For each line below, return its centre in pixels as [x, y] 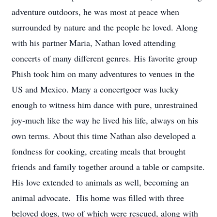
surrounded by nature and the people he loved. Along [105, 27]
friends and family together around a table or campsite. [108, 167]
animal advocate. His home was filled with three [98, 198]
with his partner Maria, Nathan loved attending [94, 43]
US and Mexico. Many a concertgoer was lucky [95, 89]
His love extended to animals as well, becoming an [100, 182]
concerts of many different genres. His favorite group [104, 58]
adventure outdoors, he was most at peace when [95, 12]
